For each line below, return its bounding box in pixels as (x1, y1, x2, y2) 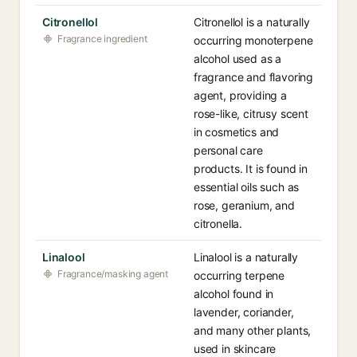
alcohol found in (194, 287, 274, 300)
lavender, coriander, (194, 305, 294, 319)
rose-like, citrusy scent (194, 107, 308, 120)
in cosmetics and (194, 125, 280, 139)
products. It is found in (194, 162, 308, 175)
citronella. (194, 217, 243, 230)
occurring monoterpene (194, 33, 313, 47)
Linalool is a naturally (194, 250, 299, 264)
